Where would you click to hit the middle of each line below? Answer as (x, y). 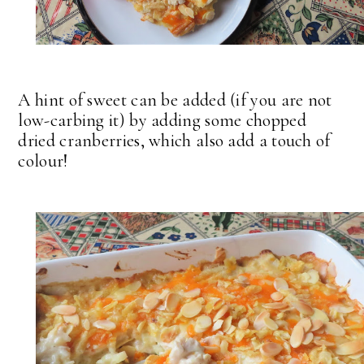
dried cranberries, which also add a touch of (174, 140)
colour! (43, 160)
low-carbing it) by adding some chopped (162, 120)
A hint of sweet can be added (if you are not (175, 100)
